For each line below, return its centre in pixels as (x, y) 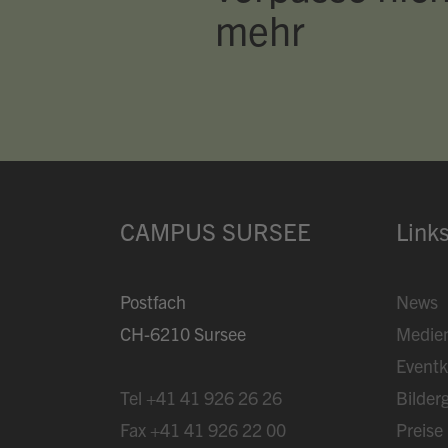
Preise (419, 429)
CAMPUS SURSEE (215, 231)
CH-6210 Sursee (182, 333)
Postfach (152, 301)
